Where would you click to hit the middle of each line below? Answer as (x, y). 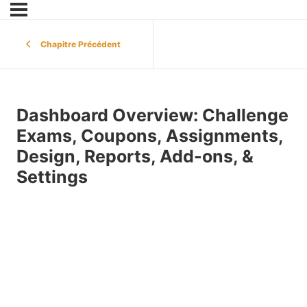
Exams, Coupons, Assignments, (150, 136)
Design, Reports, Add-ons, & (135, 157)
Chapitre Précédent (80, 44)
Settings (52, 177)
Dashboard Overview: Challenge (152, 115)
